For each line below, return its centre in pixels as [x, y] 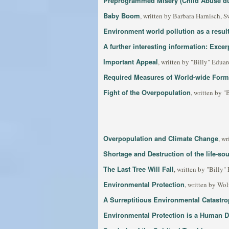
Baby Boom [122, 16]
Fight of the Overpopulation [147, 92]
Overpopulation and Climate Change [161, 138]
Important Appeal [131, 62]
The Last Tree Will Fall [139, 169]
